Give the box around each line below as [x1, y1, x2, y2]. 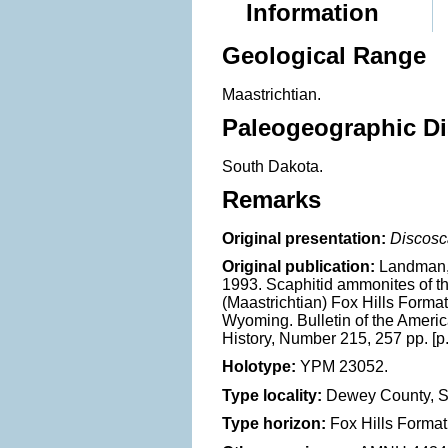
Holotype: [222, 358, 296, 376]
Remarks [222, 185, 321, 213]
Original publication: [222, 257, 375, 275]
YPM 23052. [296, 358, 388, 376]
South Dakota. [222, 157, 323, 175]
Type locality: [222, 386, 322, 404]
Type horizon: [222, 415, 326, 433]
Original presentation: [222, 229, 386, 247]
